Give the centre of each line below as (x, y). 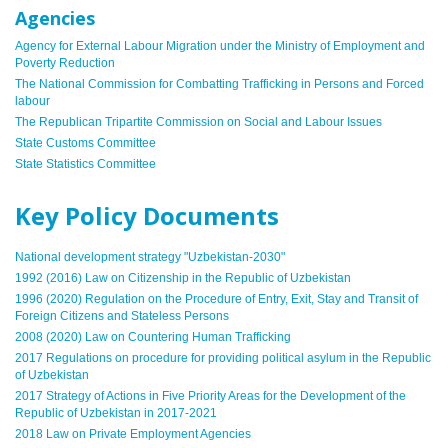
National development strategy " (101, 256)
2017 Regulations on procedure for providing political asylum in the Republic (223, 357)
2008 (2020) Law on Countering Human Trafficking (153, 336)
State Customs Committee (85, 142)
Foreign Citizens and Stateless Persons (122, 315)
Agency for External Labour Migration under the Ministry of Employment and (220, 45)
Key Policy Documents (147, 215)
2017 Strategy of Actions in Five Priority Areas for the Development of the (210, 395)
